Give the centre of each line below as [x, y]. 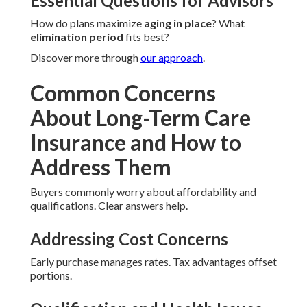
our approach [172, 58]
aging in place [178, 23]
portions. [51, 275]
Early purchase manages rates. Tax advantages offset [153, 262]
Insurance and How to [136, 143]
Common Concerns [123, 93]
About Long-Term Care [140, 118]
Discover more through [85, 58]
